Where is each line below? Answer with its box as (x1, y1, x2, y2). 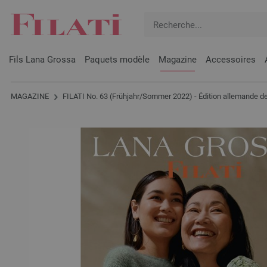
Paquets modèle (85, 54, 150, 65)
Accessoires (206, 54, 256, 65)
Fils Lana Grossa (9, 54, 76, 65)
